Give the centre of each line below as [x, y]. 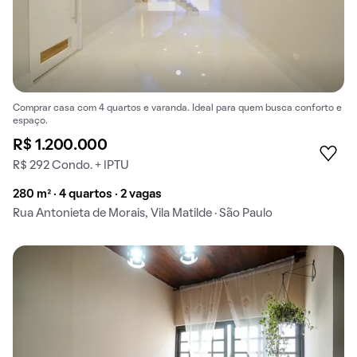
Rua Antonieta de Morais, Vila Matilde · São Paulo [143, 214]
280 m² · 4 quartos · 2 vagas [87, 195]
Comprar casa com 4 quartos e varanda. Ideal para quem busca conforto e [177, 109]
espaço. [30, 122]
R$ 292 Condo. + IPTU [71, 166]
